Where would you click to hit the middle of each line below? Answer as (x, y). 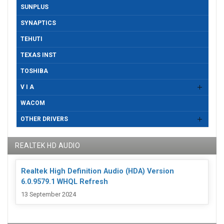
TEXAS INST (38, 55)
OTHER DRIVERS (44, 119)
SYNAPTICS (38, 23)
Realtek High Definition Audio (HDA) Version (97, 171)
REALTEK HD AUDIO (47, 146)
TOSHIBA (34, 71)
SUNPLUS (34, 7)
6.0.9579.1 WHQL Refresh (64, 182)
